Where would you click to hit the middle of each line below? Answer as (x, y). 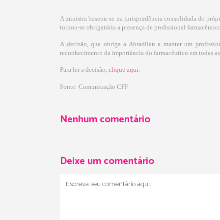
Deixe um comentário (107, 161)
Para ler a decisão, (83, 69)
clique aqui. (125, 69)
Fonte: (69, 87)
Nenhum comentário (105, 120)
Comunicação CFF (103, 87)
